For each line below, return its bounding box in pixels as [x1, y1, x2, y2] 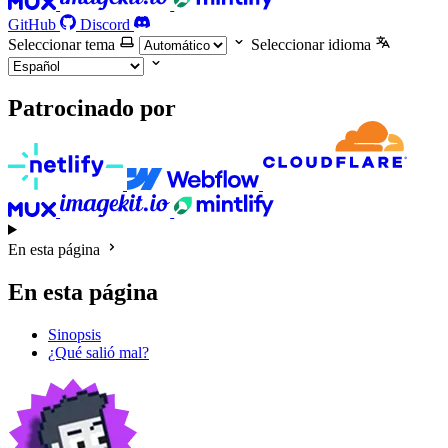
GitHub [8, 15, 56, 33]
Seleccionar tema [8, 35, 115, 53]
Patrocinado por [8, 95, 176, 122]
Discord [80, 15, 130, 33]
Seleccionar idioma [251, 35, 371, 53]
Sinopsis [48, 325, 101, 343]
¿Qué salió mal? [48, 343, 149, 361]
